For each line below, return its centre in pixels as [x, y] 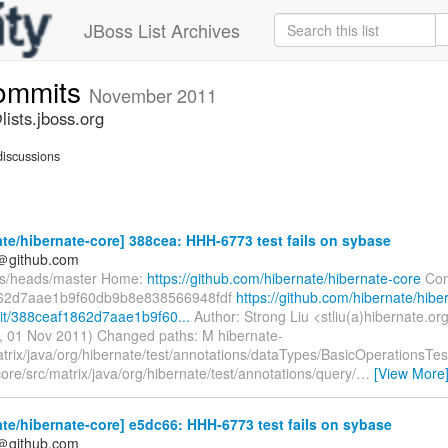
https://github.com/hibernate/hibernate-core [284, 277]
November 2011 [153, 95]
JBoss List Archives [162, 30]
